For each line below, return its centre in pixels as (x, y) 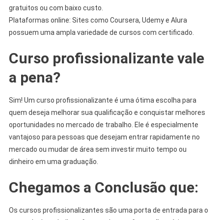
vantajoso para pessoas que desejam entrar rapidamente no (104, 137)
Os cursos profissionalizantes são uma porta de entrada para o (108, 210)
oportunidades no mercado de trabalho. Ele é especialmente (103, 124)
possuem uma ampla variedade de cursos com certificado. (101, 32)
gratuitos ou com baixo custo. (56, 8)
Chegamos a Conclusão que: (103, 187)
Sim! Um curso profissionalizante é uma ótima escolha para (102, 100)
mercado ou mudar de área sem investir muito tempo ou (97, 149)
